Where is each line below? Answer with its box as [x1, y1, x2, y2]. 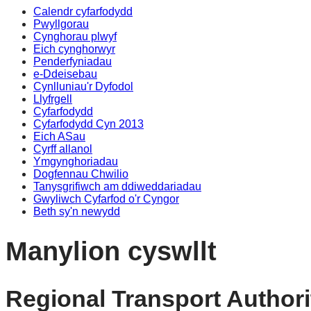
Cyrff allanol [33, 143, 92, 155]
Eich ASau [33, 131, 85, 142]
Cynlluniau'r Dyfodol [33, 81, 133, 92]
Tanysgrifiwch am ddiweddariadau [33, 180, 201, 192]
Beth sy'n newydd [33, 205, 120, 217]
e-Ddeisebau [33, 68, 97, 80]
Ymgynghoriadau [33, 155, 118, 167]
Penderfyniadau [33, 56, 112, 67]
